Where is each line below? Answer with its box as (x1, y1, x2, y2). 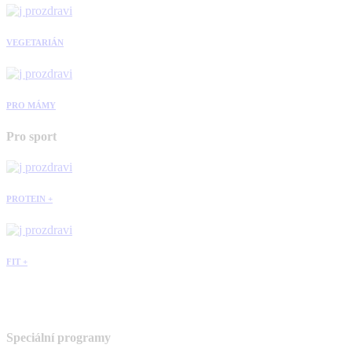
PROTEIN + (6, 194, 53, 204)
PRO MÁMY (6, 101, 56, 111)
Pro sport (6, 130, 57, 144)
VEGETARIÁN (6, 38, 64, 48)
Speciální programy (6, 331, 111, 345)
